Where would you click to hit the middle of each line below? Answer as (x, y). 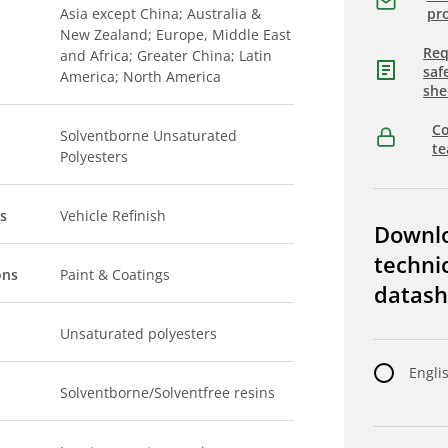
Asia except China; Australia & (161, 13)
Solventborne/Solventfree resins (168, 392)
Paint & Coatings (115, 274)
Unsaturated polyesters (139, 333)
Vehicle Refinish (113, 215)
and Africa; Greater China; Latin (166, 55)
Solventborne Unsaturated (149, 135)
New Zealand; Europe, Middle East (176, 34)
